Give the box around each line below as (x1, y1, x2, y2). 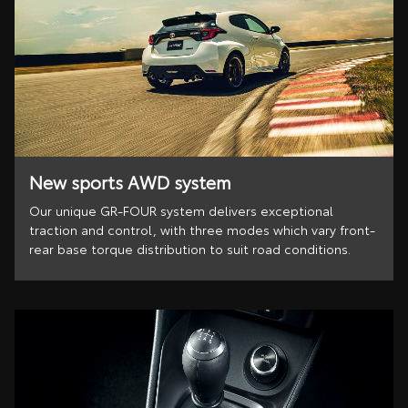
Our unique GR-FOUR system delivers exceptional (29, 201, 333, 220)
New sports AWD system (29, 168, 231, 194)
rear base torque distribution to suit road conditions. (29, 240, 351, 259)
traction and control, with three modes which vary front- (29, 220, 375, 240)
